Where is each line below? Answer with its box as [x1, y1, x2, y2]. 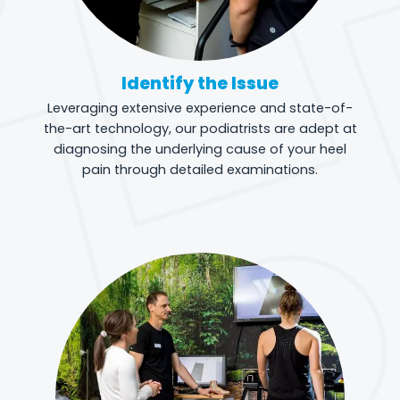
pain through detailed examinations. [82, 161, 318, 179]
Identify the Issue [121, 71, 279, 96]
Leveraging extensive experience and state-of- [47, 99, 353, 118]
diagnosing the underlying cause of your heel [54, 140, 346, 159]
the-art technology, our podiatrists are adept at [43, 120, 357, 138]
